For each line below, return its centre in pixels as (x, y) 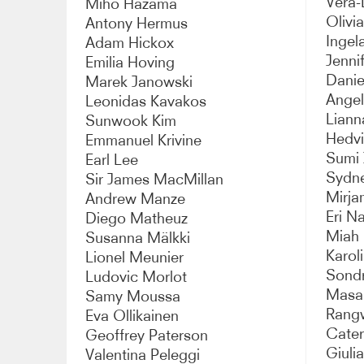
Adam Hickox (130, 42)
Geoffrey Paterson (147, 335)
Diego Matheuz (137, 218)
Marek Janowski (139, 81)
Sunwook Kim (131, 120)
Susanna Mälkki (138, 237)
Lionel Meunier (135, 257)
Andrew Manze (136, 198)
